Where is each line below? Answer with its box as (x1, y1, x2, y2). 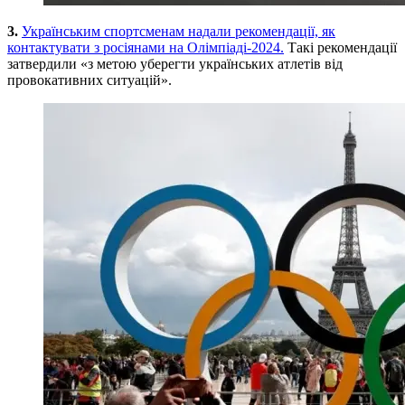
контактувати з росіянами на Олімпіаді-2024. (7, 39, 284, 55)
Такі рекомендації (287, 39, 397, 55)
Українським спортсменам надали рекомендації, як (22, 23, 335, 39)
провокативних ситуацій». (7, 71, 172, 88)
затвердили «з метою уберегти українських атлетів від (7, 55, 343, 71)
